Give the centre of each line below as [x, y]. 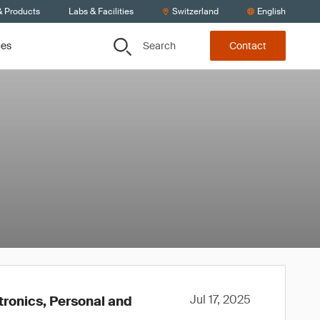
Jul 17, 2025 [220, 300]
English [271, 11]
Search [159, 45]
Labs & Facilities [101, 11]
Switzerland [195, 11]
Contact [248, 46]
